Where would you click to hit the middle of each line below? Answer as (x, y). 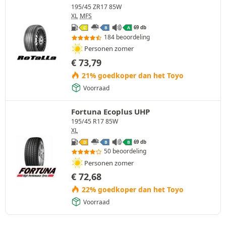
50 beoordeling (125, 151)
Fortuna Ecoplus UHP (110, 111)
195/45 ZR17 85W (96, 7)
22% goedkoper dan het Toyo (131, 190)
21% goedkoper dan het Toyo (131, 75)
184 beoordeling (127, 37)
